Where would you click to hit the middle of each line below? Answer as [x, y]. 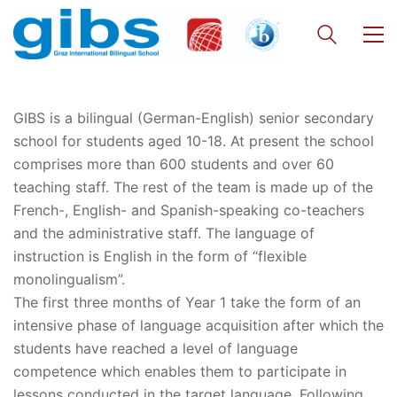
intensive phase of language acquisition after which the [198, 325]
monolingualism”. [69, 279]
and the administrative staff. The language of [164, 233]
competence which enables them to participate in [180, 371]
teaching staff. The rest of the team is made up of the [193, 187]
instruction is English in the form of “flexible [160, 256]
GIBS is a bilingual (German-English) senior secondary [194, 117]
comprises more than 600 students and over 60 [174, 163]
